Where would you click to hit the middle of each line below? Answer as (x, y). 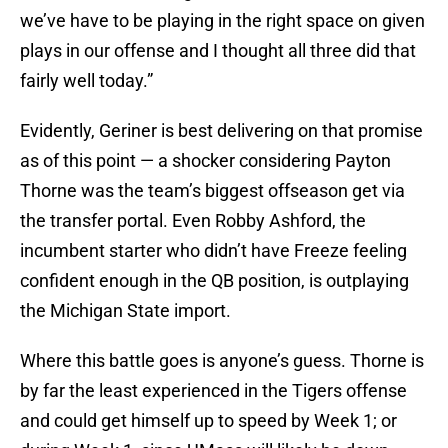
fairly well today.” (86, 81)
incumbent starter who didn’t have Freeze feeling (213, 251)
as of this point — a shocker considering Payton (205, 161)
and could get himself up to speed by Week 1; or (208, 421)
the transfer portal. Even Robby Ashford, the (193, 221)
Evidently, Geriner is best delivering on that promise (221, 131)
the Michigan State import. (125, 311)
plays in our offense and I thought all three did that (218, 51)
